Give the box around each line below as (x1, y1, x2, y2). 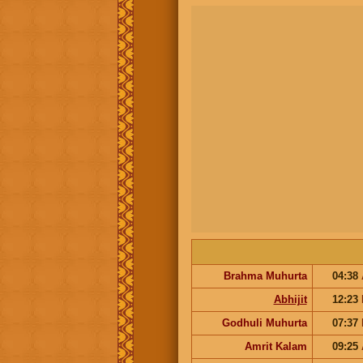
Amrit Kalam (244, 340, 307, 352)
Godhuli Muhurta (221, 316, 307, 329)
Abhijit (273, 293, 307, 305)
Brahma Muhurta (223, 269, 307, 282)
